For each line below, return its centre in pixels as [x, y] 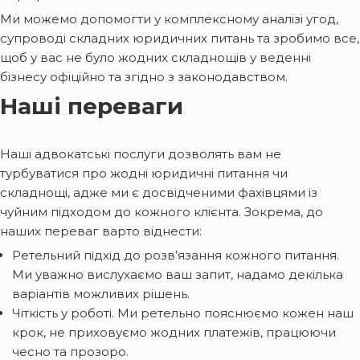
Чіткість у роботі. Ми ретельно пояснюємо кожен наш [183, 313]
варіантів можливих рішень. [101, 293]
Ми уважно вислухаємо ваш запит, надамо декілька [178, 274]
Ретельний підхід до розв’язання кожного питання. [176, 255]
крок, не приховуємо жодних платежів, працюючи [174, 332]
